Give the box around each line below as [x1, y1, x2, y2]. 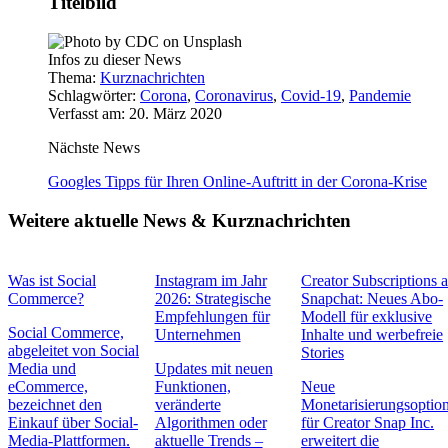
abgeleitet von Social [8, 341, 139, 359]
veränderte [154, 395, 221, 413]
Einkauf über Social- [8, 413, 138, 431]
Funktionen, [154, 377, 231, 395]
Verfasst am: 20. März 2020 [48, 105, 222, 123]
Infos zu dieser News [48, 51, 181, 69]
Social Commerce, [8, 323, 124, 341]
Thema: [48, 69, 100, 87]
